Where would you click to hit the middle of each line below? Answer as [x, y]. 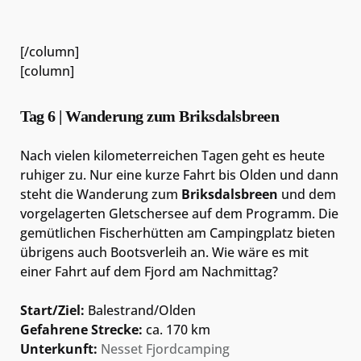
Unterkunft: [59, 349]
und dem [307, 195]
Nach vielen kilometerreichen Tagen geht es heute [172, 156]
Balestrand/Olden [140, 311]
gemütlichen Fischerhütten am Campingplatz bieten [178, 233]
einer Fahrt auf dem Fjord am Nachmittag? [149, 272]
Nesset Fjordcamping [165, 349]
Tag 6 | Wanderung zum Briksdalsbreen [149, 116]
